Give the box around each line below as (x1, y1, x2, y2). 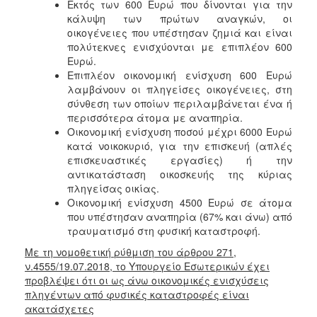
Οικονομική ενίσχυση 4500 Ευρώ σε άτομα (67, 195, 292, 209)
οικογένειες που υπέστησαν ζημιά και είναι (67, 25, 292, 40)
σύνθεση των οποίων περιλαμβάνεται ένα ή (67, 96, 292, 110)
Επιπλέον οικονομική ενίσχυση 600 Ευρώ (67, 67, 292, 82)
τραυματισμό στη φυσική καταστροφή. (67, 223, 260, 238)
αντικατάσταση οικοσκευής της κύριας (67, 166, 292, 181)
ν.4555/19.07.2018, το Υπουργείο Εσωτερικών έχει (25, 258, 270, 273)
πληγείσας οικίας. (67, 180, 159, 195)
